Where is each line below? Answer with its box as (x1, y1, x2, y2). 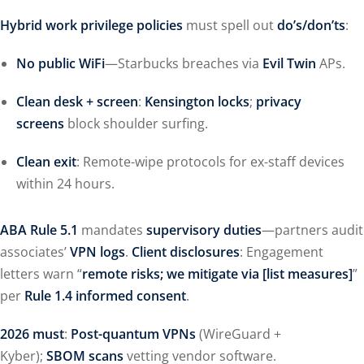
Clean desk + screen (16, 93, 138, 110)
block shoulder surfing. (64, 115, 208, 132)
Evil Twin (262, 54, 316, 72)
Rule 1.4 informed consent (24, 287, 186, 305)
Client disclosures (132, 243, 240, 261)
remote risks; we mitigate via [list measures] (82, 265, 353, 283)
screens (16, 115, 64, 132)
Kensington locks (145, 93, 249, 110)
